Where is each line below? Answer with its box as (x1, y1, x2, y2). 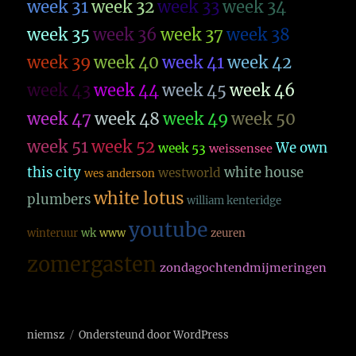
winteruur (27, 226, 79, 241)
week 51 (27, 137, 89, 158)
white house (224, 164, 304, 182)
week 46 (230, 80, 296, 102)
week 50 (231, 109, 296, 130)
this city (27, 164, 82, 182)
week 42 (227, 52, 292, 74)
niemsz (27, 328, 65, 342)
